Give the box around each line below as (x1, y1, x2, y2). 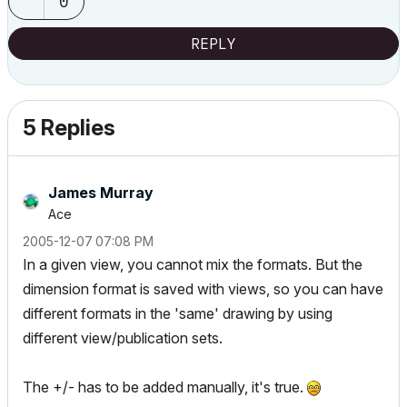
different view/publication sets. (23, 329, 223, 347)
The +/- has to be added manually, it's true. (23, 378, 307, 396)
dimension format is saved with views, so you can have (23, 280, 383, 298)
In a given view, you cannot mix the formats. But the (23, 255, 362, 273)
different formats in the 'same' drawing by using (23, 304, 333, 323)
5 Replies (23, 114, 115, 141)
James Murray (48, 184, 154, 202)
